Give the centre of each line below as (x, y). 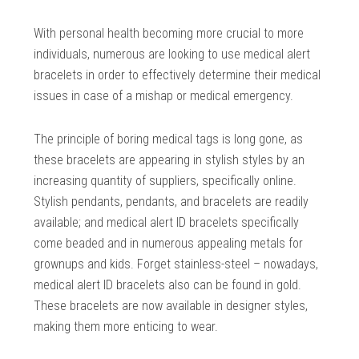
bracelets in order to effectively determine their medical (177, 75)
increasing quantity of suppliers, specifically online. (165, 181)
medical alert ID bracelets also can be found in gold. (168, 285)
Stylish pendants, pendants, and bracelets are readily (171, 202)
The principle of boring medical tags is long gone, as (169, 139)
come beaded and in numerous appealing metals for (169, 244)
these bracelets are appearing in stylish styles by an (169, 160)
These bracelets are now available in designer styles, (171, 306)
